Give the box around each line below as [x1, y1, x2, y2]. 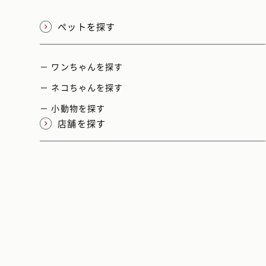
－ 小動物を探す [40, 102, 106, 115]
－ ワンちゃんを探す [40, 61, 123, 73]
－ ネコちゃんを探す [40, 81, 123, 94]
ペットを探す [58, 20, 116, 34]
